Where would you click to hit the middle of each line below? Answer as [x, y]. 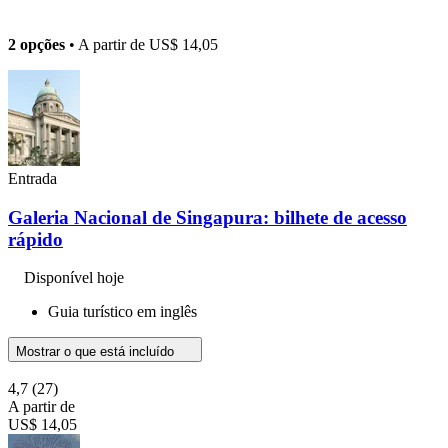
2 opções [36, 44]
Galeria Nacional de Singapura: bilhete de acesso [207, 217]
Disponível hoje [74, 278]
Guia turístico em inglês [122, 312]
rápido [35, 239]
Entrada [32, 178]
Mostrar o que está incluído [97, 352]
